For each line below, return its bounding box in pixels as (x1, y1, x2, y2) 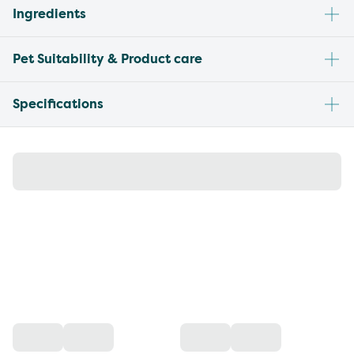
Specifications (13, 96, 104, 113)
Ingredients (13, 6, 86, 23)
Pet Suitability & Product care (13, 51, 202, 68)
